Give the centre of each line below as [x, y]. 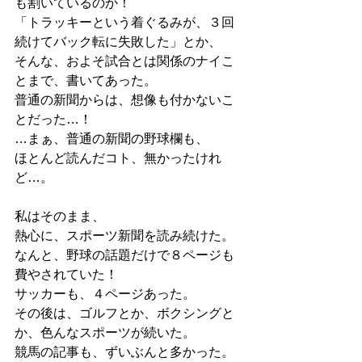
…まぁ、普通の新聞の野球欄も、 [112, 139]
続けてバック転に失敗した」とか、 [118, 42]
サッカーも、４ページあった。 [105, 294]
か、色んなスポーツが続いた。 [105, 333]
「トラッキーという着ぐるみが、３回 [124, 22]
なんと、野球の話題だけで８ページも [124, 255]
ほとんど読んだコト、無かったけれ [118, 158]
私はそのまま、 [60, 216]
